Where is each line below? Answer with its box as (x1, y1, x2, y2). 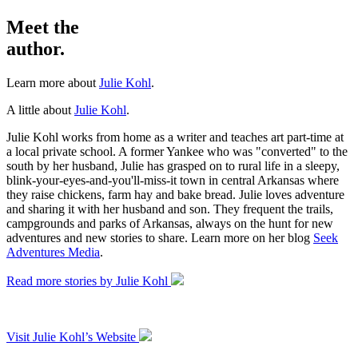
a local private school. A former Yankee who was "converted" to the (6, 144, 348, 158)
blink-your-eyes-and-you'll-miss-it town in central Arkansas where (6, 173, 339, 187)
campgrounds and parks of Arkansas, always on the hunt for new (6, 216, 333, 230)
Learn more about (6, 75, 99, 89)
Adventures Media (6, 245, 100, 259)
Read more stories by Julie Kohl (6, 273, 171, 288)
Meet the (6, 16, 79, 38)
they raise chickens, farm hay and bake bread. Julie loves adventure (6, 187, 344, 201)
